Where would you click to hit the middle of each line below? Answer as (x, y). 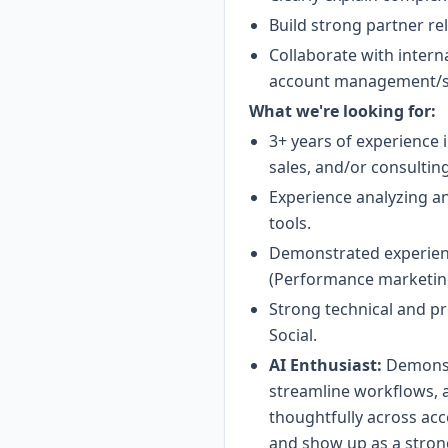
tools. (290, 223)
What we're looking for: (342, 111)
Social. (293, 335)
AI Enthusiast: (325, 365)
